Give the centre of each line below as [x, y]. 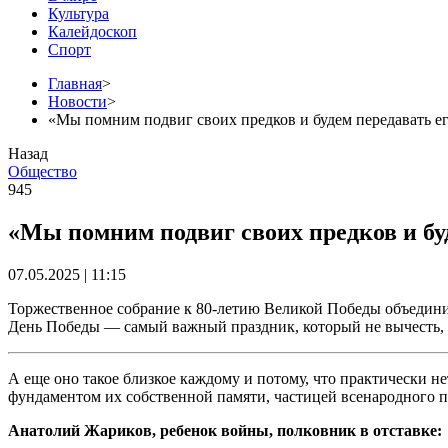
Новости [77, 101]
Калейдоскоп [92, 31]
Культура [78, 13]
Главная [75, 83]
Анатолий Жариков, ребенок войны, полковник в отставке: [225, 430]
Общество [42, 171]
